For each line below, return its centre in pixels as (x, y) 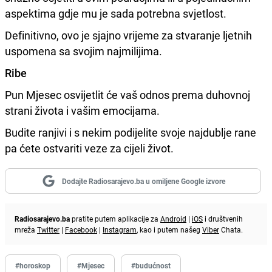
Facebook (81, 229)
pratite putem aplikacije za (115, 218)
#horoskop (33, 265)
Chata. (231, 229)
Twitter (48, 229)
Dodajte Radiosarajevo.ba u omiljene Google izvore (143, 181)
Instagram (120, 229)
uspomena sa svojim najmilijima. (83, 51)
